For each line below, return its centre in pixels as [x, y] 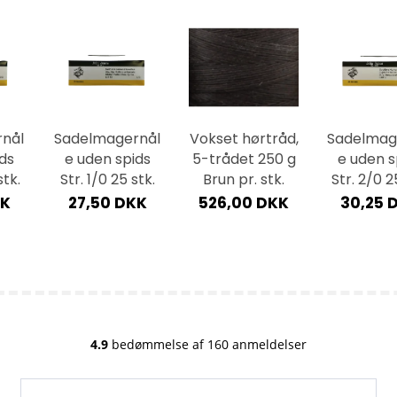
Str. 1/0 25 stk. [107, 180]
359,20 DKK [312, 25]
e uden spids [107, 160]
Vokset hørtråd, [244, 139]
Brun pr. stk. [244, 180]
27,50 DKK [107, 203]
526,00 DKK [244, 203]
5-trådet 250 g [244, 160]
